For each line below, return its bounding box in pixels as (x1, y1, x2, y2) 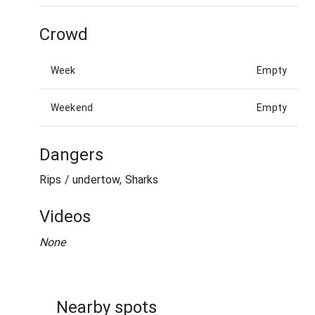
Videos (39, 207, 91, 227)
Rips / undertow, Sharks (39, 173, 159, 187)
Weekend (51, 101, 94, 113)
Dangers (39, 144, 103, 165)
